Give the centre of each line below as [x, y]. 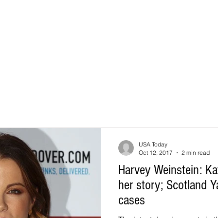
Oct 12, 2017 [156, 153]
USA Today [153, 144]
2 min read [196, 153]
